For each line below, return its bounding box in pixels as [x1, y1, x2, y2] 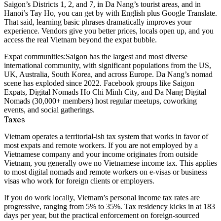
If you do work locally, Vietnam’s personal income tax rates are [4, 193, 200, 202]
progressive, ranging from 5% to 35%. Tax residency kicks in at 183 [4, 202, 215, 211]
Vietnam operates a [4, 132, 65, 141]
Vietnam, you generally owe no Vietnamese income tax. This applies [4, 159, 217, 168]
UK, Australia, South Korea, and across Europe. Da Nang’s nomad [4, 70, 213, 79]
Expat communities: [4, 52, 66, 61]
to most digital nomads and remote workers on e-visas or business [4, 168, 207, 177]
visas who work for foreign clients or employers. [4, 177, 154, 185]
